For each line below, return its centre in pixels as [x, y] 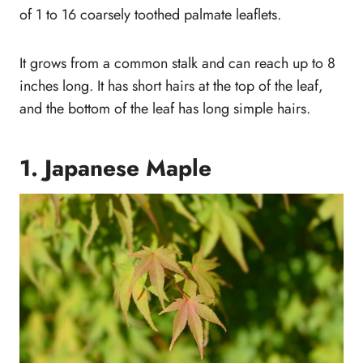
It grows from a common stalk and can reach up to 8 [177, 64]
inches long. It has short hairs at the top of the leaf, [171, 86]
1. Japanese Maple [115, 169]
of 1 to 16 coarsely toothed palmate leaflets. [150, 15]
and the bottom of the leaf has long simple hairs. [165, 109]
